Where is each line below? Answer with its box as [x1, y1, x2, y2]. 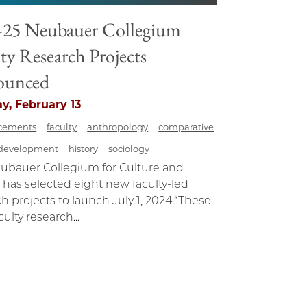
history [69, 143, 99, 155]
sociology [108, 143, 150, 155]
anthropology [87, 121, 149, 133]
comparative [158, 121, 214, 133]
